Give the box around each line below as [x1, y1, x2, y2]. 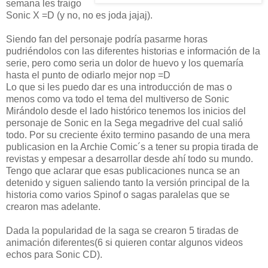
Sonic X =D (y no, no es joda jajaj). [6, 10, 153, 20]
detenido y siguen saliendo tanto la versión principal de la [6, 177, 249, 188]
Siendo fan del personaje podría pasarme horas [6, 33, 208, 44]
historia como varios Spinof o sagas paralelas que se [6, 189, 230, 200]
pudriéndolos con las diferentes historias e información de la [6, 45, 260, 56]
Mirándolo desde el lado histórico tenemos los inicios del [6, 105, 246, 116]
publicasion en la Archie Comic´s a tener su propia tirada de [6, 141, 258, 152]
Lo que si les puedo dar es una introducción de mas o [6, 81, 232, 92]
